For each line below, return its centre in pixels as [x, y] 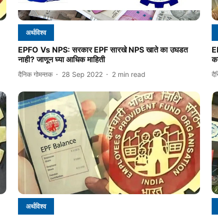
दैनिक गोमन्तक [35, 74]
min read [131, 74]
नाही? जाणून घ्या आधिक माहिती [61, 60]
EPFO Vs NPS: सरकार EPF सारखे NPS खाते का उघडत [103, 50]
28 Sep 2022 [82, 74]
